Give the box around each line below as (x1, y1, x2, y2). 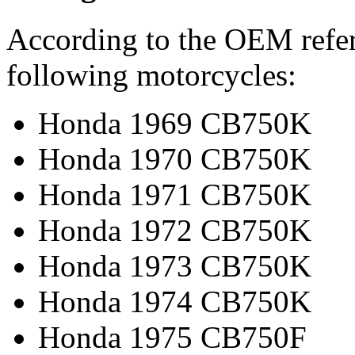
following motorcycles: (6, 57, 296, 92)
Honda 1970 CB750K (38, 141, 311, 176)
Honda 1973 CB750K (38, 248, 311, 283)
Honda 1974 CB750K (38, 284, 311, 319)
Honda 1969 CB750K (38, 105, 311, 140)
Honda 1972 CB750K (38, 212, 311, 247)
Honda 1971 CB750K (38, 177, 311, 212)
